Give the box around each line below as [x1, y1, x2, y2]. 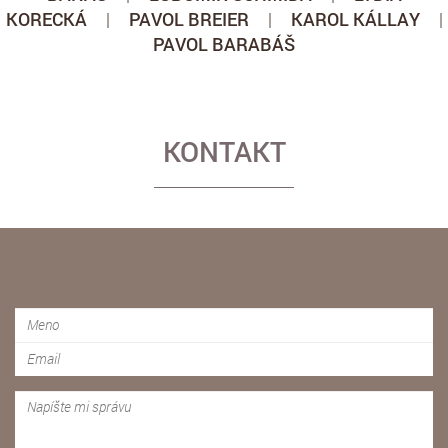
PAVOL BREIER [128, 6, 249, 31]
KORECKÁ [5, 6, 87, 31]
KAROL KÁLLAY [290, 6, 420, 31]
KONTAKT [162, 132, 286, 170]
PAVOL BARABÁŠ [153, 31, 295, 56]
